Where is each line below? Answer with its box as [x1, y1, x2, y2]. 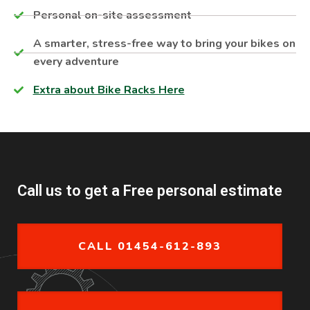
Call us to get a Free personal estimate [17, 182, 282, 199]
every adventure [33, 54, 119, 69]
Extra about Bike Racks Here [33, 82, 185, 98]
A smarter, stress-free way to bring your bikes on [33, 36, 295, 51]
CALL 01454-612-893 [78, 239, 221, 254]
